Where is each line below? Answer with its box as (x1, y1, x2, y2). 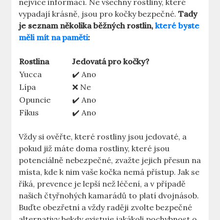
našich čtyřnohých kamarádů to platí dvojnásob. (19, 191, 199, 201)
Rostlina (19, 56, 50, 67)
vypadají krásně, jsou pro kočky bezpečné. (19, 9, 179, 19)
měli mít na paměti (19, 32, 88, 43)
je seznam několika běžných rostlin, (19, 21, 156, 31)
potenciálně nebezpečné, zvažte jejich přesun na (19, 155, 201, 165)
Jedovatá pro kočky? (72, 56, 150, 67)
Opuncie (19, 95, 51, 105)
